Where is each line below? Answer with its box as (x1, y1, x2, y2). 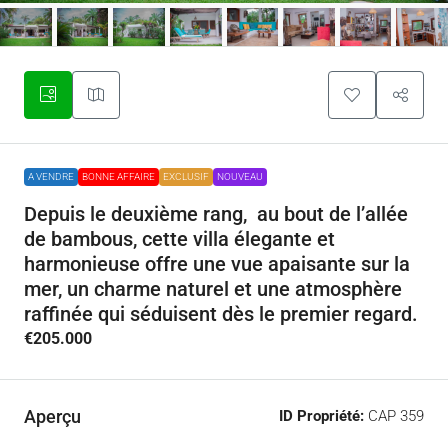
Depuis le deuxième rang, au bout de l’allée (24, 202, 408, 227)
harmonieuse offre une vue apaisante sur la (24, 252, 410, 277)
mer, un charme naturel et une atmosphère (24, 277, 402, 302)
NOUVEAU (217, 171, 263, 183)
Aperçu (24, 406, 81, 428)
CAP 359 (364, 407, 424, 426)
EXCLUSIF (163, 171, 209, 183)
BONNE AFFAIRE (82, 171, 155, 183)
